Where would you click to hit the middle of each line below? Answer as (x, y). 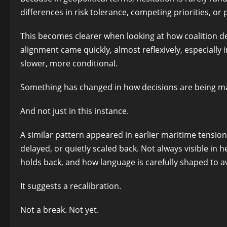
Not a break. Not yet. (60, 210)
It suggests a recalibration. (71, 186)
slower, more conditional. (69, 63)
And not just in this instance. (74, 111)
